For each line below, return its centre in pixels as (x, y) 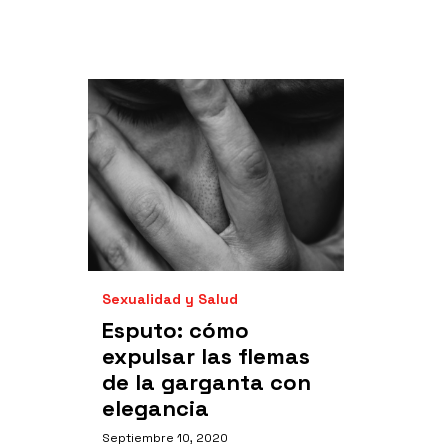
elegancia (155, 408)
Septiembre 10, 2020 (165, 438)
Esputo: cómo (175, 330)
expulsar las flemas (206, 356)
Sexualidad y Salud (170, 299)
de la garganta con (206, 382)
